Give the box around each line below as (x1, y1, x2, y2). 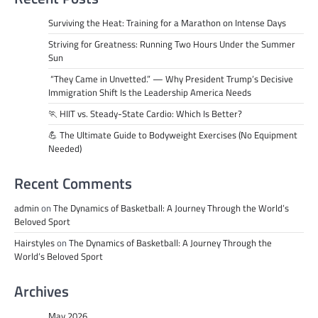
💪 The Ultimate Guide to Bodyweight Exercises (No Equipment (48, 128, 297, 142)
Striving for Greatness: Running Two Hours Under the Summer (48, 37, 295, 51)
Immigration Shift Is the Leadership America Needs (48, 85, 251, 99)
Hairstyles (14, 236, 55, 250)
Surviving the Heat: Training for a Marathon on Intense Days (48, 16, 286, 30)
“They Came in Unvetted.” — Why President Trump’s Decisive (48, 72, 293, 86)
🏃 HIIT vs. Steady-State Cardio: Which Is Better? (48, 106, 242, 121)
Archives (14, 280, 69, 302)
